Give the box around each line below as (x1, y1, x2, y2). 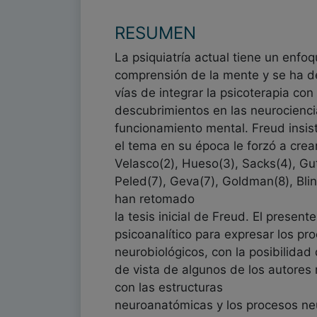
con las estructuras (115, 280, 223, 294)
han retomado (115, 192, 195, 206)
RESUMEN (115, 23, 196, 43)
